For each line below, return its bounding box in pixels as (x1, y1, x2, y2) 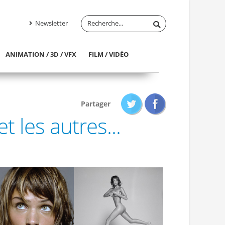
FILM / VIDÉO (88, 50, 129, 59)
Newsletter (34, 19, 68, 28)
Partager (81, 98, 111, 108)
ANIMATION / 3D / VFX (5, 50, 76, 59)
